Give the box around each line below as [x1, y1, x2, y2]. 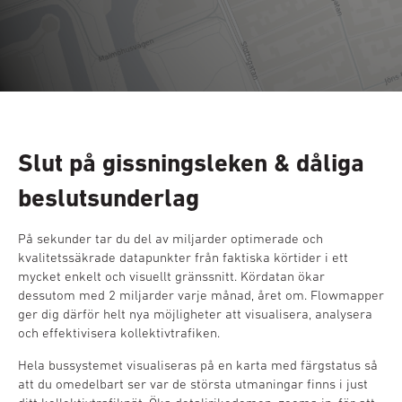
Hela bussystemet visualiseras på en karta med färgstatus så [18, 357, 378, 372]
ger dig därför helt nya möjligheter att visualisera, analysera [18, 306, 372, 321]
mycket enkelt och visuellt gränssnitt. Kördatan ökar [18, 268, 325, 284]
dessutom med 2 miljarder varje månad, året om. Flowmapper [18, 287, 384, 302]
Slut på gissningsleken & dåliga [18, 148, 364, 178]
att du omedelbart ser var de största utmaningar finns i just [18, 376, 368, 391]
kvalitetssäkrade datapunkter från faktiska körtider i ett [18, 249, 348, 265]
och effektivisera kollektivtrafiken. [18, 325, 220, 340]
